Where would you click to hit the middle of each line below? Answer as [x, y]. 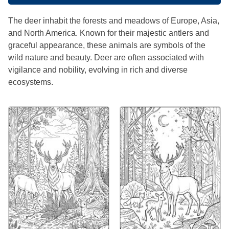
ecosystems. [31, 82]
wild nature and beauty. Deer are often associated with [106, 58]
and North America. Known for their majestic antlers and [109, 33]
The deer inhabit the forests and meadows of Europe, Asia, [114, 21]
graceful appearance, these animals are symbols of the [107, 45]
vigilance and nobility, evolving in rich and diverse [98, 70]
